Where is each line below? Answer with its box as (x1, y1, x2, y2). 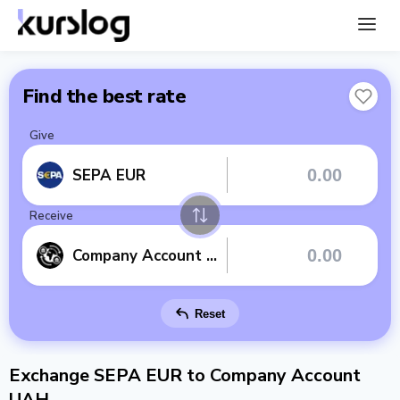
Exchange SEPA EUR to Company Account (9, 363, 361, 387)
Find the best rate (22, 83, 186, 110)
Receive (29, 208, 73, 224)
